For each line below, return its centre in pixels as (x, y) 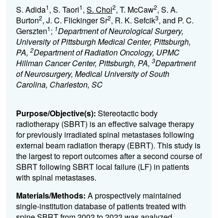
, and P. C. (176, 20)
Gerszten (31, 31)
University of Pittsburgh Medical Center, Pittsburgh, (103, 42)
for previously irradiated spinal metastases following (105, 135)
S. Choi (99, 9)
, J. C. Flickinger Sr (75, 20)
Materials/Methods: (51, 195)
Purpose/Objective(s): (56, 113)
